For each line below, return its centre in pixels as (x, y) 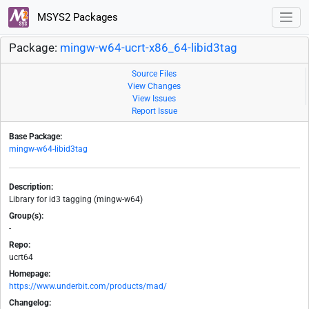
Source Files (154, 74)
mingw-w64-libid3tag (48, 149)
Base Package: (36, 137)
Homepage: (30, 274)
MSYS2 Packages (76, 17)
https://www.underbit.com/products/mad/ (88, 287)
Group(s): (26, 216)
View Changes (154, 87)
